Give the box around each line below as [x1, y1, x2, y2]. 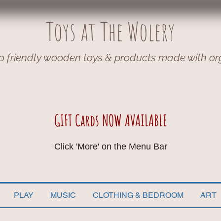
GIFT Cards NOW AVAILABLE [54, 110, 167, 130]
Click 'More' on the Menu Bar [54, 142, 167, 151]
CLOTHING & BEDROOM [93, 190, 184, 200]
